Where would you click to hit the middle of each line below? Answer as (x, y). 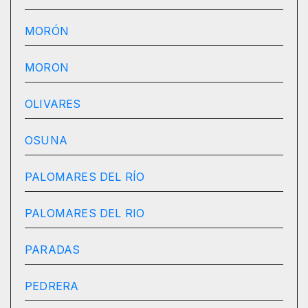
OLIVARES (53, 104)
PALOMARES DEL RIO (85, 213)
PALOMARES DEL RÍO (85, 177)
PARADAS (53, 250)
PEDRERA (52, 286)
